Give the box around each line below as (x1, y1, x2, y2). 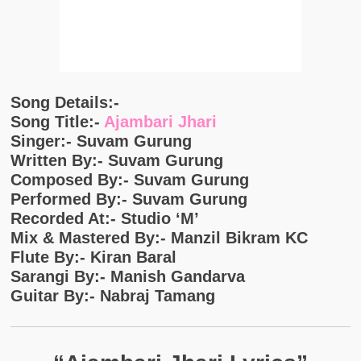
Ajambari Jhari (103, 112, 217, 131)
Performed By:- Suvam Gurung (10, 189, 247, 208)
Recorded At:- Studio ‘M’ (10, 209, 199, 227)
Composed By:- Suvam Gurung (10, 170, 249, 189)
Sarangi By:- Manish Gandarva (10, 267, 245, 285)
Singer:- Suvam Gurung (10, 131, 192, 150)
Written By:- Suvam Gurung (10, 151, 223, 169)
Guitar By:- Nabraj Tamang (10, 286, 215, 305)
